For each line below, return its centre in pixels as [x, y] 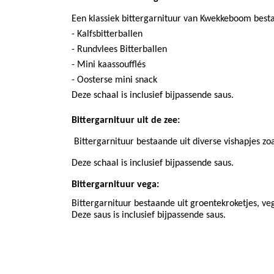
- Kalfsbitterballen [107, 35]
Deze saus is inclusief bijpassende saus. [150, 216]
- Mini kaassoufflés [109, 65]
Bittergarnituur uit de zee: [126, 121]
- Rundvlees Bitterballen [119, 50]
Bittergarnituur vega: [115, 185]
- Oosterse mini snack [114, 80]
